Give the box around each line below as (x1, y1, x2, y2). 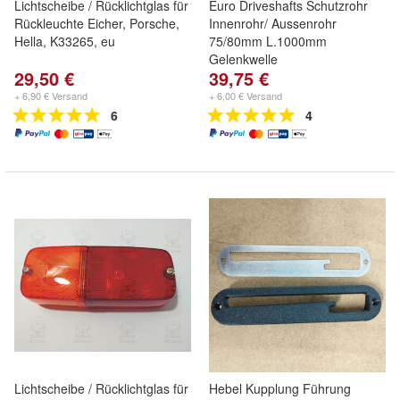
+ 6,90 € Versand (14, 88, 87, 103)
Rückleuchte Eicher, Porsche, (14, 14, 179, 32)
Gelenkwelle (209, 50, 278, 68)
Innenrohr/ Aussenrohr (209, 14, 337, 32)
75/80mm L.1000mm (209, 32, 327, 50)
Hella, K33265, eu (14, 32, 115, 50)
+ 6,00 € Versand (209, 88, 282, 103)
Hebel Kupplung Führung (209, 379, 351, 397)
